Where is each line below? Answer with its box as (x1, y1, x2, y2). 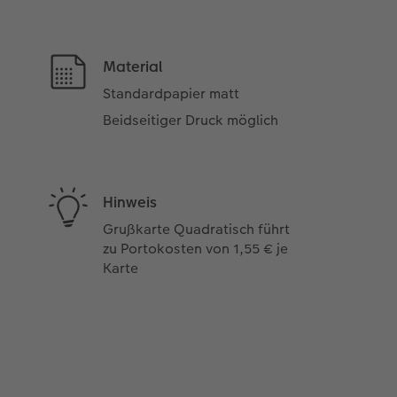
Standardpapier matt (103, 83, 240, 105)
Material (103, 56, 163, 78)
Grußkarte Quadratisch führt (103, 219, 291, 240)
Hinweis (103, 191, 158, 214)
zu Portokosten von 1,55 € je (103, 238, 289, 260)
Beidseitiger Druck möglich (103, 110, 279, 131)
